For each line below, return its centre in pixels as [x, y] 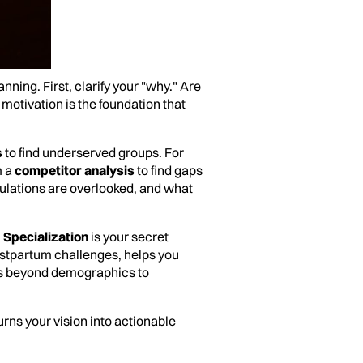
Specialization [46, 237]
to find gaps [169, 171]
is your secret [128, 237]
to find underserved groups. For [93, 153]
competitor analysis [75, 171]
